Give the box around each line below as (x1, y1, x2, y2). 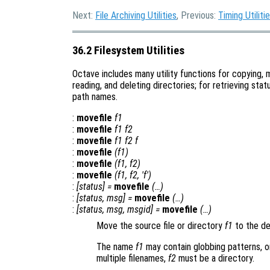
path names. (72, 91, 118, 103)
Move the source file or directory (96, 220, 225, 232)
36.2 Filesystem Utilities (72, 43, 184, 57)
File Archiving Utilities (95, 10, 177, 21)
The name (96, 241, 136, 253)
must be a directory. (176, 253, 254, 265)
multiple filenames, (96, 253, 168, 265)
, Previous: (177, 10, 218, 21)
